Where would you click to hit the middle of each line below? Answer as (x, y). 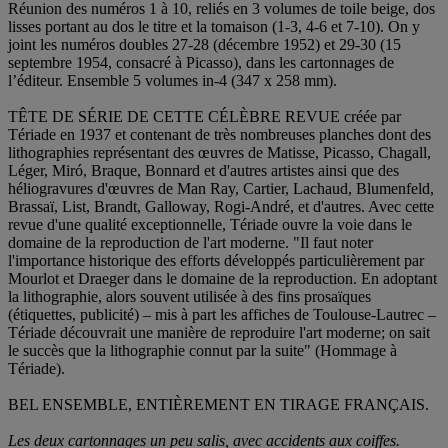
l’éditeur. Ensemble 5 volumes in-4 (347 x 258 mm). (172, 81)
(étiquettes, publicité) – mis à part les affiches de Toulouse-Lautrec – (222, 315)
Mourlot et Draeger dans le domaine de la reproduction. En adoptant (222, 279)
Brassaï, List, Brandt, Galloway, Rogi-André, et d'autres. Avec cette (221, 207)
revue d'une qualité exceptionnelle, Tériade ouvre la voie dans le (210, 225)
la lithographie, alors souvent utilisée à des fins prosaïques (189, 297)
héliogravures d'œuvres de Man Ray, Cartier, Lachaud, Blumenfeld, (221, 189)
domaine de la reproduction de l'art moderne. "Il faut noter (190, 243)
